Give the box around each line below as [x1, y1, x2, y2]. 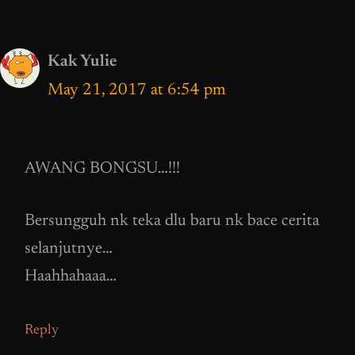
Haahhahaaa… [25, 269, 116, 286]
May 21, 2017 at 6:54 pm [48, 82, 226, 100]
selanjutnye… [25, 241, 113, 258]
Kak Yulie [48, 54, 117, 71]
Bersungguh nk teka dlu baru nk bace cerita [25, 213, 319, 231]
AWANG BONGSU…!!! [25, 160, 180, 177]
